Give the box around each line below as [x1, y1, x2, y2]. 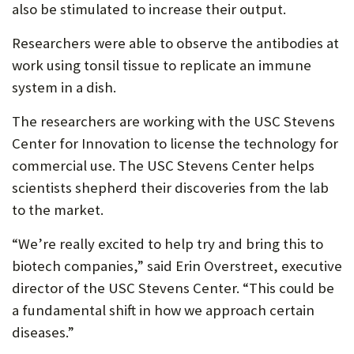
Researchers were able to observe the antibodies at [12, 34, 339, 52]
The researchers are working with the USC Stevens [12, 112, 335, 130]
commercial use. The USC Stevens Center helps [12, 156, 314, 175]
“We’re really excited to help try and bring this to [12, 235, 323, 253]
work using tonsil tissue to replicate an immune [12, 56, 311, 74]
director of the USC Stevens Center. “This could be [12, 279, 334, 297]
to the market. [12, 201, 104, 219]
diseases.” [12, 323, 74, 341]
